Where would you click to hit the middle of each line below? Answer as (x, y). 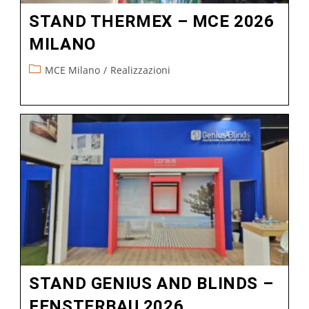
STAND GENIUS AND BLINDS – (151, 283)
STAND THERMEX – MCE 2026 (152, 22)
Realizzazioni (141, 70)
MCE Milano (73, 70)
